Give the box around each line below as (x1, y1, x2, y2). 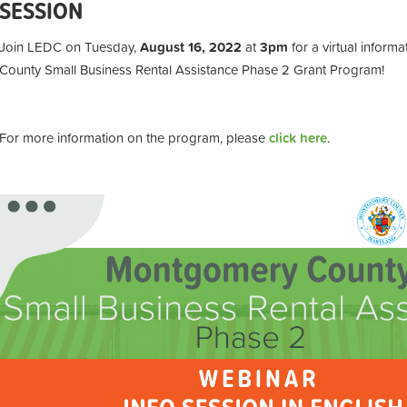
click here (269, 126, 327, 148)
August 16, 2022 (140, 35, 242, 57)
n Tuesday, (74, 35, 140, 57)
